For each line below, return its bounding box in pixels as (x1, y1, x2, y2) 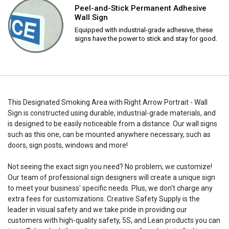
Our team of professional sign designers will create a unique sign (8, 173, 215, 181)
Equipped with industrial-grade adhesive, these (75, 26, 213, 34)
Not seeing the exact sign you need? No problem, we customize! (8, 162, 212, 171)
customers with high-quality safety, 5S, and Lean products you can (8, 216, 220, 224)
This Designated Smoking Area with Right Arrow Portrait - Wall (8, 98, 208, 106)
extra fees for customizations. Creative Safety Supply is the (8, 194, 200, 203)
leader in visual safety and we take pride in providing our (8, 205, 187, 214)
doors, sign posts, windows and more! (8, 141, 128, 149)
